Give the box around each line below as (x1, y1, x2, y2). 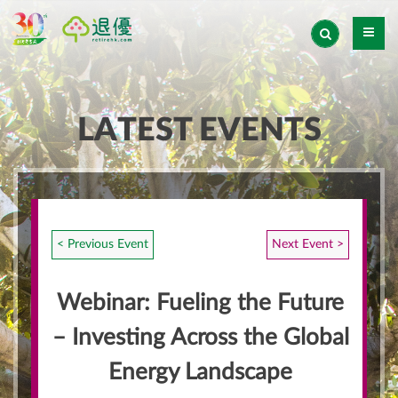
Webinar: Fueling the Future (57, 291, 344, 314)
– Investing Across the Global (52, 326, 349, 349)
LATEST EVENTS (76, 115, 322, 147)
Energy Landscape (108, 361, 292, 384)
